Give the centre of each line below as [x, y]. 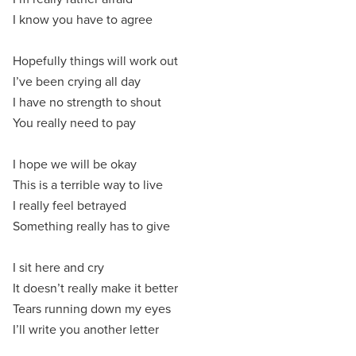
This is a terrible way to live [88, 185]
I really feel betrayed [70, 206]
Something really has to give [91, 226]
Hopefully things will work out [95, 61]
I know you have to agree [83, 20]
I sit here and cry [58, 268]
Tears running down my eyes [92, 309]
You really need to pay [74, 123]
